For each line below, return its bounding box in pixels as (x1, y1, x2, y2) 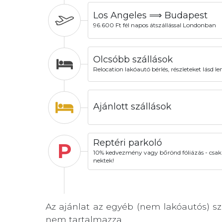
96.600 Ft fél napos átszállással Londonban (93, 21, 216, 29)
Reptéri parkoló (93, 137, 162, 148)
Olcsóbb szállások (93, 54, 173, 65)
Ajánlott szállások (93, 101, 171, 112)
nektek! (93, 156, 114, 164)
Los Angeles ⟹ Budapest (93, 10, 208, 21)
